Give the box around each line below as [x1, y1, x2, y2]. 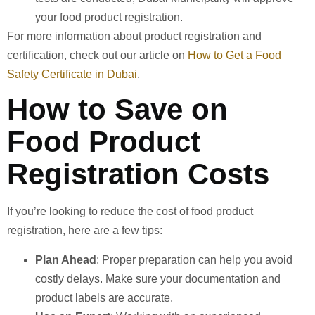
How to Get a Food [188, 49, 281, 62]
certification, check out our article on [7, 49, 188, 62]
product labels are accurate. [35, 291, 173, 304]
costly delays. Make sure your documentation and [35, 272, 281, 285]
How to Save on [7, 93, 228, 127]
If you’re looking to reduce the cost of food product [7, 205, 253, 218]
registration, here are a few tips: [7, 224, 162, 237]
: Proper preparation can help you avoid [96, 253, 292, 266]
